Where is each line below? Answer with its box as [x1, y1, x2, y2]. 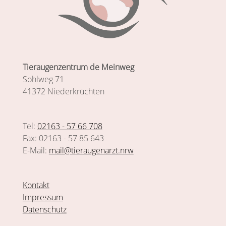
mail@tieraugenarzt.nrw [48, 144, 134, 156]
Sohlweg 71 [22, 73, 64, 85]
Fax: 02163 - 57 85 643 [22, 132, 104, 144]
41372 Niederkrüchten [22, 85, 104, 97]
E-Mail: [22, 144, 49, 156]
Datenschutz [22, 203, 67, 215]
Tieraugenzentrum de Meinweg [22, 61, 134, 73]
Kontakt [22, 179, 49, 191]
